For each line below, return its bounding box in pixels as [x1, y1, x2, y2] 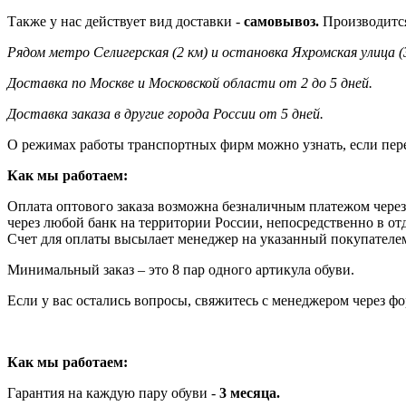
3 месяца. [216, 385, 280, 401]
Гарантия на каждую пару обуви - [7, 385, 216, 401]
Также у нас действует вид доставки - [7, 14, 244, 30]
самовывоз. [244, 14, 323, 30]
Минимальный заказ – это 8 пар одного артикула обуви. [7, 262, 354, 278]
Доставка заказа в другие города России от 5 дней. [7, 106, 324, 122]
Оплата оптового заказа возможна [7, 198, 218, 215]
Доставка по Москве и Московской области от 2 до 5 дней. [7, 75, 372, 92]
